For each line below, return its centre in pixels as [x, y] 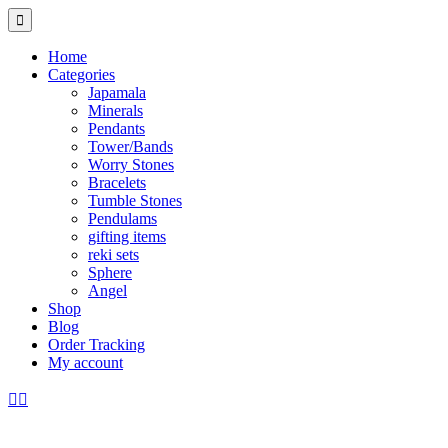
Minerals [115, 110]
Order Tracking [96, 344]
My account [85, 362]
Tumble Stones [135, 200]
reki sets [113, 254]
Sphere [110, 272]
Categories [81, 74]
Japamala [117, 92]
